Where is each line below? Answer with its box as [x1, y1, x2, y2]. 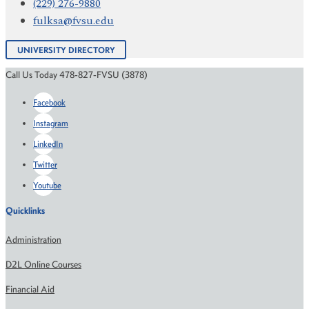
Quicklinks [6, 205, 45, 217]
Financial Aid [6, 283, 54, 296]
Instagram [33, 118, 68, 129]
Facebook [33, 97, 66, 108]
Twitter [33, 159, 57, 170]
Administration [6, 234, 61, 246]
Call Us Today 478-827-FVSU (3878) [6, 69, 148, 81]
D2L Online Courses [6, 259, 81, 271]
